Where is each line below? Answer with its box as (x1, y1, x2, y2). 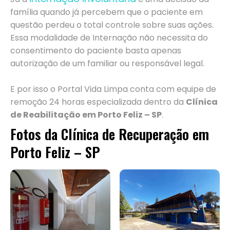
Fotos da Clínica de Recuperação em (10, 124, 209, 145)
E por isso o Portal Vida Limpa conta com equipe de (10, 83, 216, 95)
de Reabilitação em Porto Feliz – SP (10, 109, 162, 121)
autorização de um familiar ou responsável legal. (10, 57, 204, 70)
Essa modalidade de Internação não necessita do (10, 32, 208, 44)
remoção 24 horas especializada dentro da (10, 96, 186, 108)
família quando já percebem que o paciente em (10, 6, 203, 18)
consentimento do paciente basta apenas (10, 45, 181, 57)
